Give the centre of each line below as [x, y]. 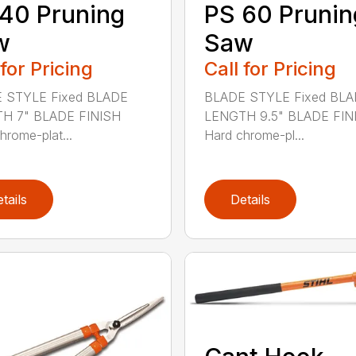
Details [250, 199]
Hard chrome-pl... [254, 135]
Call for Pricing [270, 68]
